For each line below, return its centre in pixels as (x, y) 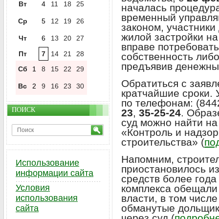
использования (47, 198)
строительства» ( (163, 142)
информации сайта (55, 173)
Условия (33, 188)
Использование (47, 163)
